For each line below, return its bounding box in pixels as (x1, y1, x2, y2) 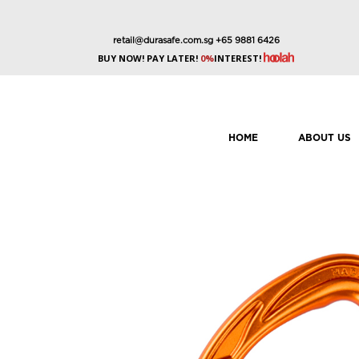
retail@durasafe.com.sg (112, 36, 213, 45)
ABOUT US (298, 134, 351, 143)
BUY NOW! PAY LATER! (98, 51, 198, 64)
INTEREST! (214, 51, 264, 64)
